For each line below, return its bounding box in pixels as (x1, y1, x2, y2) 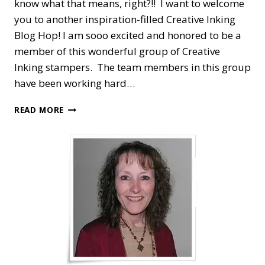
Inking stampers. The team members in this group (14, 60, 251, 74)
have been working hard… (14, 76, 135, 90)
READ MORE (14, 104, 64, 115)
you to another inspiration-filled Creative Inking (14, 12, 235, 26)
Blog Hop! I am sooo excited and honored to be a (14, 28, 241, 42)
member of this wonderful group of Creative (14, 44, 220, 58)
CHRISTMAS (63, 163, 114, 174)
